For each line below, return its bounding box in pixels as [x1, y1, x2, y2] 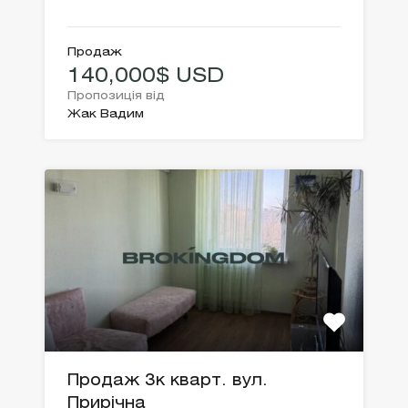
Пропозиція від [67, 91, 165, 102]
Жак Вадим [67, 109, 144, 120]
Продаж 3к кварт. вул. [67, 374, 268, 389]
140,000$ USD [67, 67, 224, 87]
